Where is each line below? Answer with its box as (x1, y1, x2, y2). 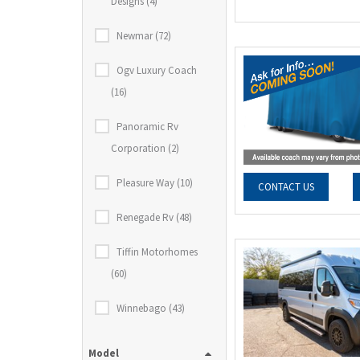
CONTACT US (258, 180, 315, 194)
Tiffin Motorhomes (117, 245, 198, 259)
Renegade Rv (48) (117, 211, 192, 224)
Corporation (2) (111, 141, 179, 155)
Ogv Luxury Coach (117, 63, 197, 77)
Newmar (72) (117, 29, 171, 43)
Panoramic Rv (117, 120, 178, 133)
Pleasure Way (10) (117, 176, 193, 190)
